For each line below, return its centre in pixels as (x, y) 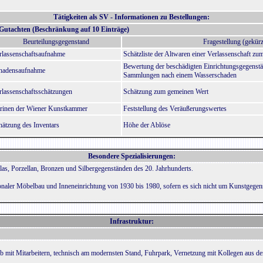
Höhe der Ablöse (147, 125)
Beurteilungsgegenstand (56, 42)
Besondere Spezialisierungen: (131, 156)
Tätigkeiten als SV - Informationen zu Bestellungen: (131, 17)
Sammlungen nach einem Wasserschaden (180, 75)
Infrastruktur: (131, 221)
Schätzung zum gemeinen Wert (166, 92)
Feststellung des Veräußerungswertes (175, 109)
